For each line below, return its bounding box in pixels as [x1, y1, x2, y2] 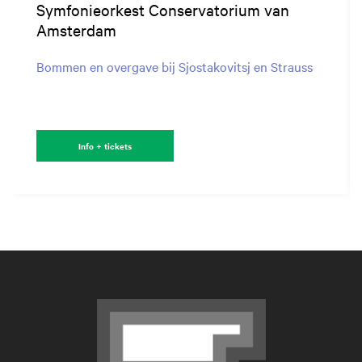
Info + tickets [78, 139, 132, 152]
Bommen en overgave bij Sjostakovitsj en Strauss [36, 57, 313, 75]
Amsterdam [36, 19, 116, 40]
